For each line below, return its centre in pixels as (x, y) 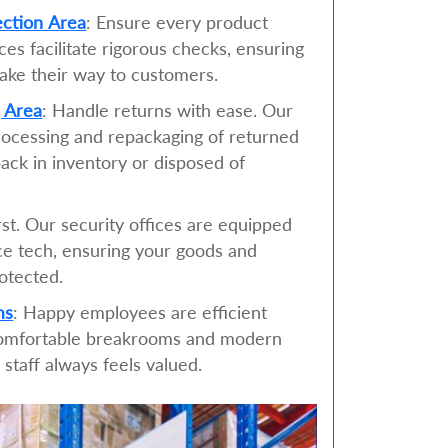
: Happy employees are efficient (140, 312)
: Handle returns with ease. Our (168, 110)
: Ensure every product (177, 22)
